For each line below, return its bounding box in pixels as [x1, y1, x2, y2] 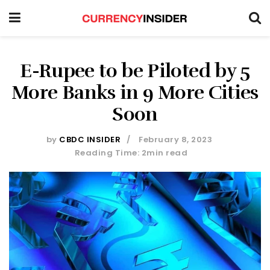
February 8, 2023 [139, 133, 213, 145]
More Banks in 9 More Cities [11, 81, 259, 104]
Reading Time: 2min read [74, 146, 188, 159]
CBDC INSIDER [59, 133, 121, 145]
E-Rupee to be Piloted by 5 [20, 59, 250, 83]
